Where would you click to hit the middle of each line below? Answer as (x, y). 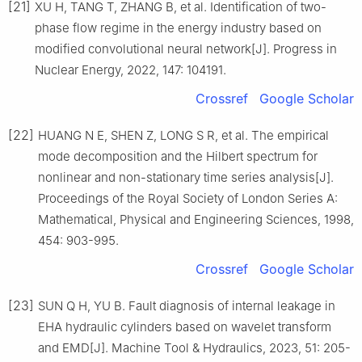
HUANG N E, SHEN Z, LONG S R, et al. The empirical (183, 135)
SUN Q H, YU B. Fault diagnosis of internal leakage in (187, 305)
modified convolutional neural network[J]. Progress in (186, 48)
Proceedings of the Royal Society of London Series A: (188, 198)
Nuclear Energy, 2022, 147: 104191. (130, 69)
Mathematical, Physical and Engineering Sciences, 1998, (196, 219)
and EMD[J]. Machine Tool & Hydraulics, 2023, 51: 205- (194, 347)
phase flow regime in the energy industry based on (178, 27)
